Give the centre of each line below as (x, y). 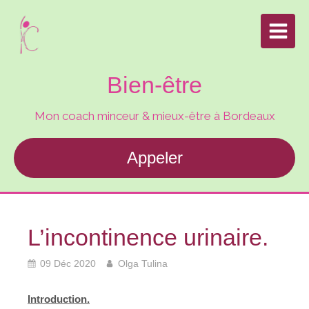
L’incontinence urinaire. (148, 237)
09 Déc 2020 (68, 263)
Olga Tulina (143, 263)
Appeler (154, 158)
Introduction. (59, 299)
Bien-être (154, 85)
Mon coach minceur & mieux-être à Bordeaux (154, 116)
